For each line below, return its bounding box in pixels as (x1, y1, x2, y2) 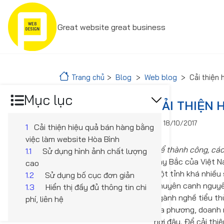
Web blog (144, 72, 177, 82)
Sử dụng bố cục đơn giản (44, 169, 134, 180)
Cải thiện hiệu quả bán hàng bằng (34, 121, 154, 132)
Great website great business (57, 21, 165, 32)
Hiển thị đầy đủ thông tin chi (45, 181, 146, 192)
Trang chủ (71, 72, 104, 82)
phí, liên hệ (25, 193, 64, 204)
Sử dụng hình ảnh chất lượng (42, 145, 147, 156)
